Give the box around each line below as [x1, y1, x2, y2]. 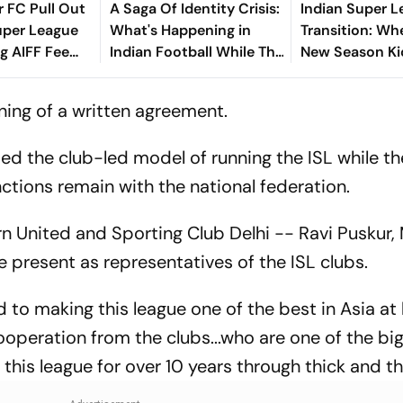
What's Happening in [109, 20, 251, 40]
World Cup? [109, 85, 191, 104]
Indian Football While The [109, 41, 283, 61]
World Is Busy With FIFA [109, 63, 271, 83]
